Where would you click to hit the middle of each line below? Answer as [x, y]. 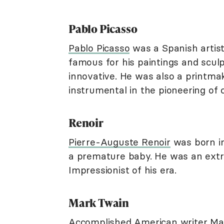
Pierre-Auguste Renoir [119, 142]
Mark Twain [99, 203]
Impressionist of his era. [123, 170]
